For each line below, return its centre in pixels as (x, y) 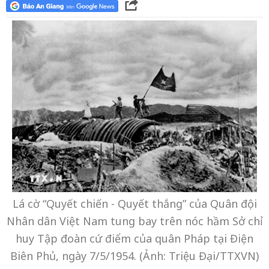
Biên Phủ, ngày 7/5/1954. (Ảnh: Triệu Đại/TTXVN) (134, 255)
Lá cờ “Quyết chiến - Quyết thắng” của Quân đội (134, 203)
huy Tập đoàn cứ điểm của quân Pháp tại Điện (134, 238)
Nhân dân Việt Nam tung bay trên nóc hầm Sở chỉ (134, 221)
